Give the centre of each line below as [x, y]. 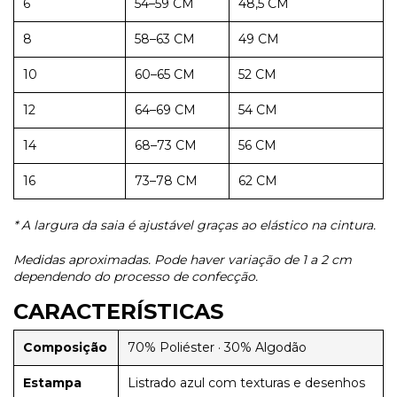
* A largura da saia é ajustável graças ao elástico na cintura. [195, 225]
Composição [65, 347]
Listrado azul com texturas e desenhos [246, 382]
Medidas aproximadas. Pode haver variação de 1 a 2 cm [183, 259]
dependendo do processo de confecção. [136, 276]
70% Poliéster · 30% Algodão [217, 347]
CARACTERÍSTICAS [118, 311]
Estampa [52, 382]
